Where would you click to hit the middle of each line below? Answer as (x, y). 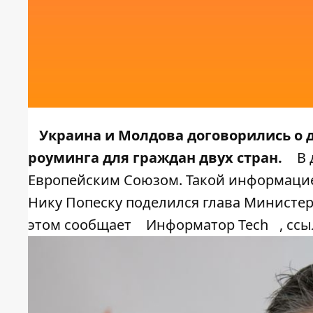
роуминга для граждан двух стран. (155, 158)
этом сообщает (81, 225)
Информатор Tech (207, 225)
